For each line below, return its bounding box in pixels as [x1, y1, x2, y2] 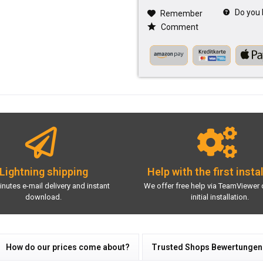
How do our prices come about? [6, 242, 130, 252]
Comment [159, 22, 198, 32]
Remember [160, 9, 203, 18]
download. [25, 192, 62, 201]
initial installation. [190, 192, 249, 201]
